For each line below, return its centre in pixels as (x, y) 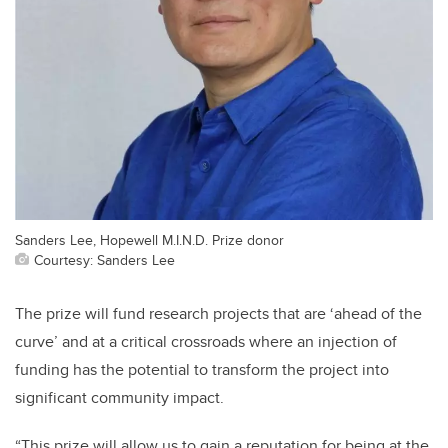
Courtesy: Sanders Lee (104, 260)
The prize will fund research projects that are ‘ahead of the (218, 314)
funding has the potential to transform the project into (202, 370)
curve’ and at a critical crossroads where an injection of (206, 342)
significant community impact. (119, 398)
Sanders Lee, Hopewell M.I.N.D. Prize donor (149, 240)
